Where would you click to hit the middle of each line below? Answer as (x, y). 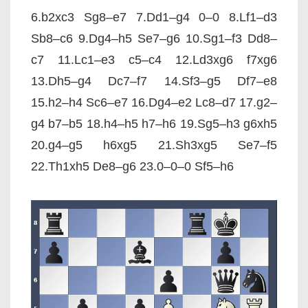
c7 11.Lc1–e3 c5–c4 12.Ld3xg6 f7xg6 (154, 60)
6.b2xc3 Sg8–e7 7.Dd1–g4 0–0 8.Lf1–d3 (154, 17)
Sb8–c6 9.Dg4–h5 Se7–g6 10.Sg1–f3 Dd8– (154, 38)
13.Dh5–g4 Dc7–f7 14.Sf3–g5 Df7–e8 (154, 81)
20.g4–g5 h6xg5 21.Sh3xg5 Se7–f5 (154, 145)
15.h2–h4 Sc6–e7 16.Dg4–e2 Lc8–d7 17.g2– (154, 102)
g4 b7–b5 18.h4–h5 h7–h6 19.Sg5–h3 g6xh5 (154, 124)
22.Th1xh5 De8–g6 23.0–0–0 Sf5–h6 (132, 166)
